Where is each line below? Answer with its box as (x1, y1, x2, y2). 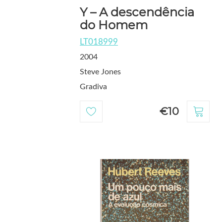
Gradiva (80, 83, 107, 91)
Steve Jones (80, 68, 121, 76)
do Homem (80, 18, 148, 33)
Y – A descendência (80, 5, 194, 20)
